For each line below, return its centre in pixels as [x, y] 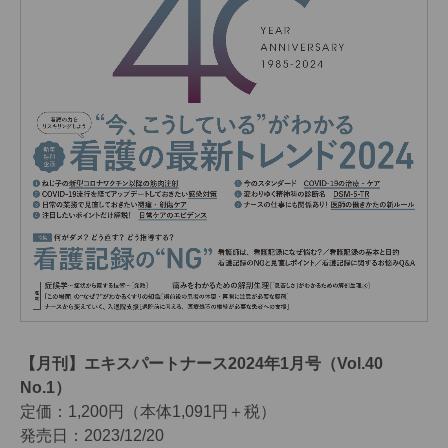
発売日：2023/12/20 [92, 435]
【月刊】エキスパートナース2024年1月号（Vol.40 [201, 363]
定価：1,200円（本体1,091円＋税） [148, 411]
